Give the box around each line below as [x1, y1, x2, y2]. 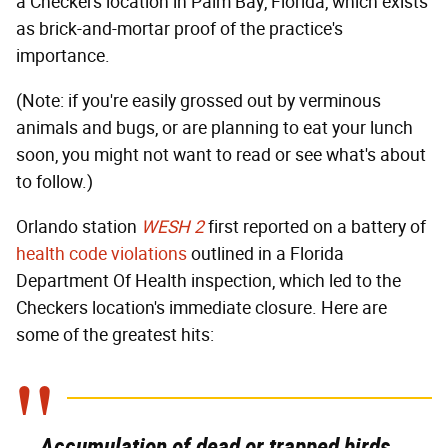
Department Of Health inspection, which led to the [16, 270, 401, 293]
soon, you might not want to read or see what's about [16, 144, 426, 167]
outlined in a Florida [187, 243, 344, 266]
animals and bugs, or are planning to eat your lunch [16, 117, 413, 140]
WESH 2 [141, 216, 204, 239]
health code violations [16, 243, 187, 266]
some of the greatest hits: [16, 324, 214, 347]
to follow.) [16, 171, 93, 194]
